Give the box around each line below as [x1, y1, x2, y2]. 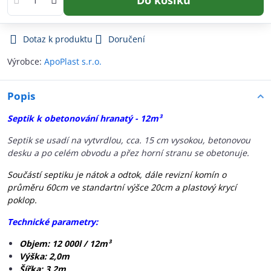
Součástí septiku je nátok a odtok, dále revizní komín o [7, 169, 226, 180]
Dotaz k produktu [23, 33, 93, 45]
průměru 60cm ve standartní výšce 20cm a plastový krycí [7, 181, 237, 193]
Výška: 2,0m [19, 250, 70, 262]
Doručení [108, 33, 145, 45]
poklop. [7, 194, 37, 206]
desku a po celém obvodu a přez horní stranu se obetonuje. [7, 147, 249, 158]
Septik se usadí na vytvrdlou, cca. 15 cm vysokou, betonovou [7, 134, 250, 146]
